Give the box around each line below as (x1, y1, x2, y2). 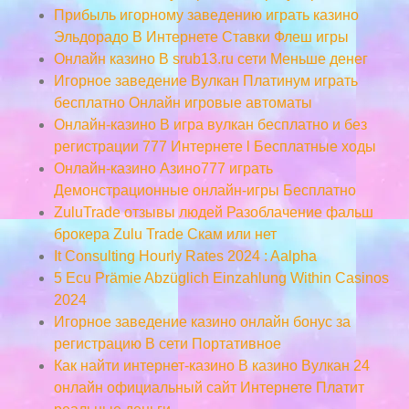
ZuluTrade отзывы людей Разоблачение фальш (53, 204, 373, 220)
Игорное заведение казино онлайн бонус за (53, 313, 351, 330)
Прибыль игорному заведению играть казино (53, 6, 359, 23)
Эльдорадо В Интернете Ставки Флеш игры (53, 28, 349, 45)
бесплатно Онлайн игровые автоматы (53, 94, 312, 110)
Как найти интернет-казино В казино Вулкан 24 (53, 357, 370, 373)
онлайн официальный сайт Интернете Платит (53, 379, 364, 395)
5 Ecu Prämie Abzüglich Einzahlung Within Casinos (53, 269, 389, 286)
